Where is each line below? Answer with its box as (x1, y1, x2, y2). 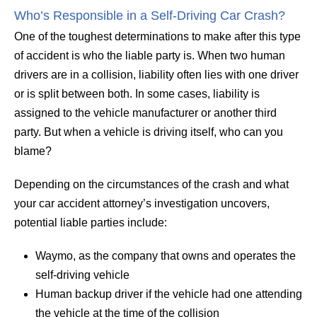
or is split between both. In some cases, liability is (14, 87, 260, 100)
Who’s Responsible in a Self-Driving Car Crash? (14, 8, 285, 23)
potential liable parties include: (14, 216, 167, 229)
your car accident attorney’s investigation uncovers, (14, 197, 270, 209)
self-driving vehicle (35, 268, 129, 281)
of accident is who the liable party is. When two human (14, 49, 285, 62)
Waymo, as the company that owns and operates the (35, 249, 296, 262)
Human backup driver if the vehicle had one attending (35, 287, 302, 300)
